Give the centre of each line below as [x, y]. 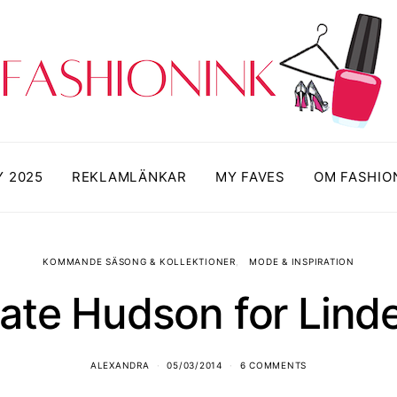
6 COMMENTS [273, 365]
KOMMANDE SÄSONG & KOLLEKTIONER [139, 261]
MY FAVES [250, 177]
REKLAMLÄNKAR [129, 177]
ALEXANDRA [120, 365]
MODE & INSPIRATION [302, 261]
